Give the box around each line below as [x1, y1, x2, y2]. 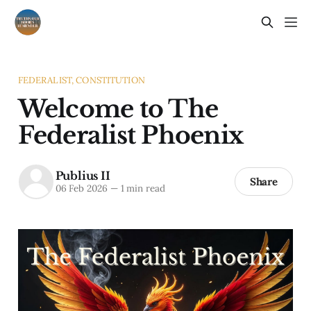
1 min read [117, 182, 165, 195]
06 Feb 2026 [55, 182, 108, 195]
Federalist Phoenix [17, 119, 244, 150]
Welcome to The [17, 93, 219, 124]
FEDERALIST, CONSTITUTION [17, 74, 145, 86]
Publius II [55, 169, 110, 183]
